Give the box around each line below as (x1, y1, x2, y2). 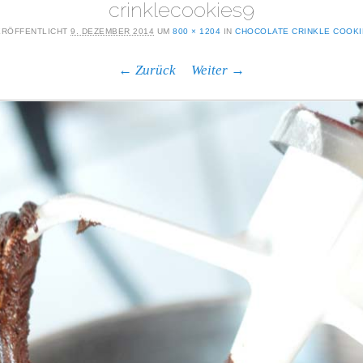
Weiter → (191, 62, 245, 79)
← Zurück (118, 62, 176, 79)
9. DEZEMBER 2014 (70, 27, 154, 36)
